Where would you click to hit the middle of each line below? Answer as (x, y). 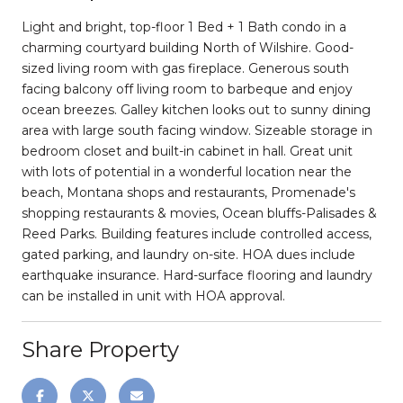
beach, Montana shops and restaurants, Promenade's (188, 192)
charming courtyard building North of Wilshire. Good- (188, 47)
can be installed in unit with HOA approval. (153, 296)
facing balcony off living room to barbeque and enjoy (187, 89)
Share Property (100, 349)
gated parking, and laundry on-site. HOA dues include (188, 254)
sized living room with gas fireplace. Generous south (185, 68)
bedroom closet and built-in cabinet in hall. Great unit (187, 151)
